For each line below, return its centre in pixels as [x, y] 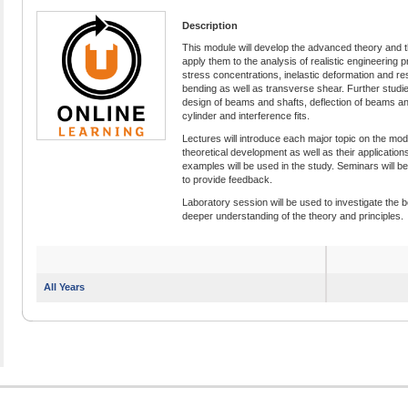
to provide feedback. [227, 180]
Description [210, 26]
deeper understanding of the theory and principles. [293, 216]
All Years [64, 287]
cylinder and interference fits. [246, 116]
